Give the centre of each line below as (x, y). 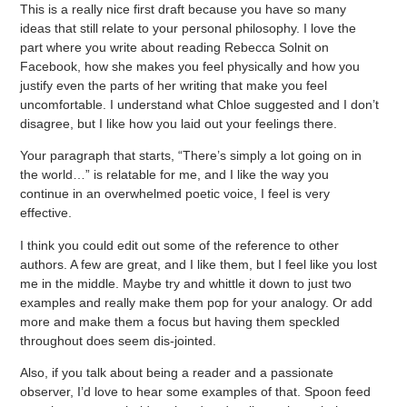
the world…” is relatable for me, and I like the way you (175, 175)
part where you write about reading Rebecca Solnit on (175, 47)
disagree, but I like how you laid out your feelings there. (179, 123)
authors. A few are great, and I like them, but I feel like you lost (199, 264)
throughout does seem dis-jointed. (119, 340)
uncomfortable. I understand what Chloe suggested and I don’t (200, 104)
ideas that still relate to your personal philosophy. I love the (189, 28)
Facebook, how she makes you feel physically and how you (190, 66)
